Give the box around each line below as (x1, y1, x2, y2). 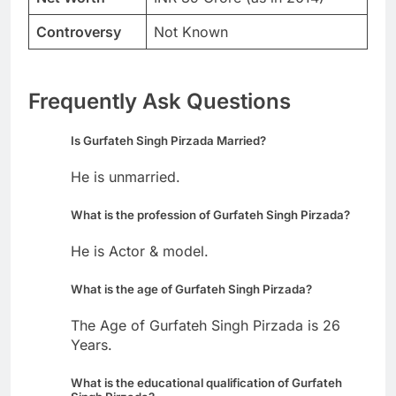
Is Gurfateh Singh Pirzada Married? (71, 133, 266, 148)
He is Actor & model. (71, 242, 209, 261)
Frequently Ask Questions (28, 88, 291, 114)
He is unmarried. (71, 167, 180, 186)
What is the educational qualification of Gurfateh (71, 376, 342, 391)
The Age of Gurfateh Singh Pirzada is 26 (71, 316, 340, 335)
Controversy (36, 22, 121, 41)
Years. (71, 336, 112, 354)
